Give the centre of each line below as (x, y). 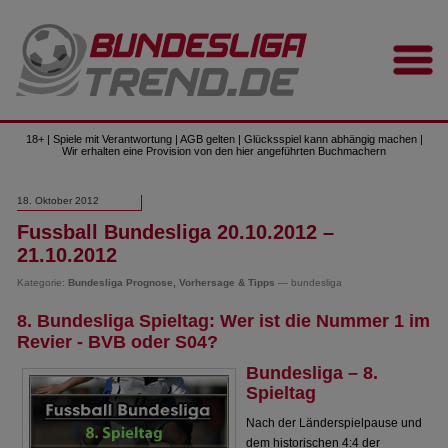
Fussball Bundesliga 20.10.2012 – (176, 232)
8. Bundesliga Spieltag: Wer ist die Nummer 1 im (224, 321)
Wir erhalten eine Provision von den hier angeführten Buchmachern (224, 151)
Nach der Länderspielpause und (334, 423)
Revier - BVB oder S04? (118, 342)
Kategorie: (43, 282)
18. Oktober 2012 (58, 200)
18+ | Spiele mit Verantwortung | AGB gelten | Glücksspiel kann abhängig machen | (224, 139)
